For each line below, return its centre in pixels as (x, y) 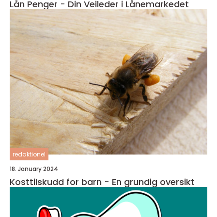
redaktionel (29, 154)
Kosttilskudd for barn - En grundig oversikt (102, 182)
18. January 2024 (34, 169)
